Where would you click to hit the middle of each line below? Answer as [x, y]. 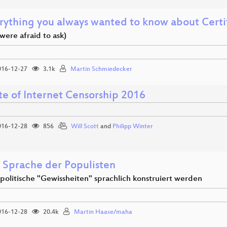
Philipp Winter [133, 127]
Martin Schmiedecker [101, 69]
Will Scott [85, 127]
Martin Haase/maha [103, 212]
